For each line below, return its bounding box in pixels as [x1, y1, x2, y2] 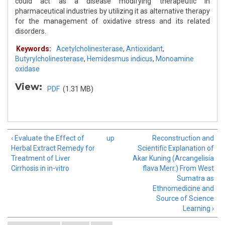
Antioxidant [126, 45, 163, 53]
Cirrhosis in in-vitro [11, 164, 69, 173]
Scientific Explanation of [138, 144, 214, 153]
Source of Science [156, 194, 214, 203]
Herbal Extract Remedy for [11, 144, 95, 153]
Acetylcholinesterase [56, 45, 123, 53]
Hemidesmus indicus [87, 55, 153, 63]
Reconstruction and [152, 134, 214, 143]
